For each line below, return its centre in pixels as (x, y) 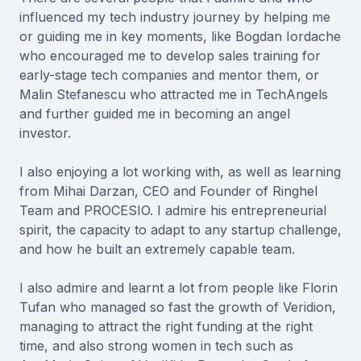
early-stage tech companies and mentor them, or (169, 75)
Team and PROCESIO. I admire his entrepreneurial (173, 211)
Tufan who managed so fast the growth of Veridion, (178, 307)
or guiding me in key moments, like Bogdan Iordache (180, 37)
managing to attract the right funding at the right (166, 327)
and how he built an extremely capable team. (157, 249)
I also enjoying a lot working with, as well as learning (180, 172)
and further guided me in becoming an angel (155, 114)
